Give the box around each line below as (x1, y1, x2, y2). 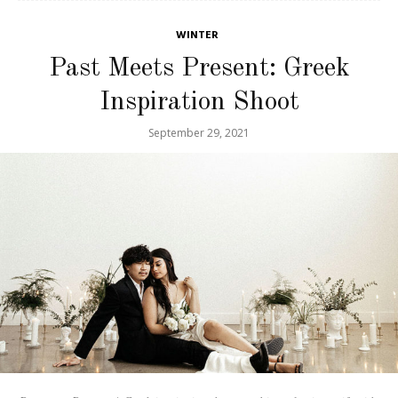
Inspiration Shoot (99, 88, 299, 115)
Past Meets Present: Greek (48, 54, 350, 82)
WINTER (175, 26, 219, 44)
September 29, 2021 (148, 124, 250, 140)
